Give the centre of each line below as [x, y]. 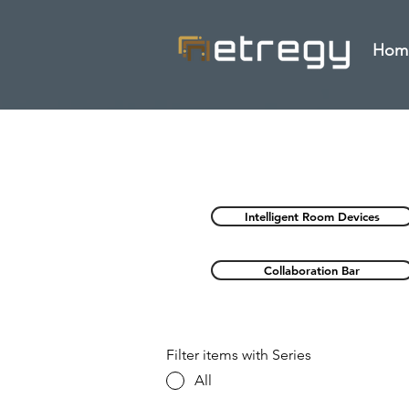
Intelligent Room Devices [312, 216]
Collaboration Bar [312, 270]
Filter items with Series [239, 355]
